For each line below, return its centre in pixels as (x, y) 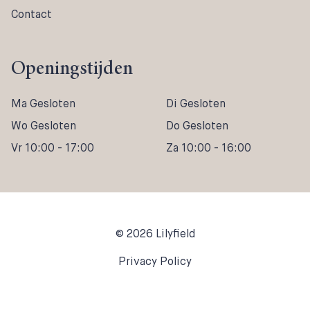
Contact (31, 14)
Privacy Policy (155, 261)
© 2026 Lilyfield (155, 234)
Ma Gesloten (43, 103)
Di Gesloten (196, 103)
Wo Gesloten (44, 126)
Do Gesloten (197, 126)
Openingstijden (72, 70)
